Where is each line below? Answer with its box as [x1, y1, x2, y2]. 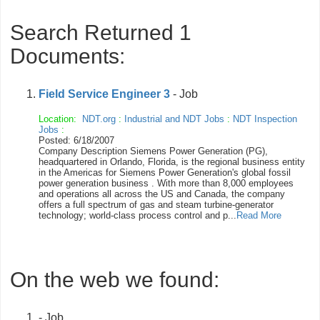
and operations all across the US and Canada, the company [39, 189, 285, 199]
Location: [39, 114, 82, 124]
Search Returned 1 [10, 21, 191, 44]
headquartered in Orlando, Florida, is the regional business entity [39, 156, 305, 167]
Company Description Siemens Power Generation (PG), [39, 146, 268, 156]
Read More [236, 210, 281, 221]
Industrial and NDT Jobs [124, 114, 224, 124]
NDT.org [82, 114, 116, 124]
